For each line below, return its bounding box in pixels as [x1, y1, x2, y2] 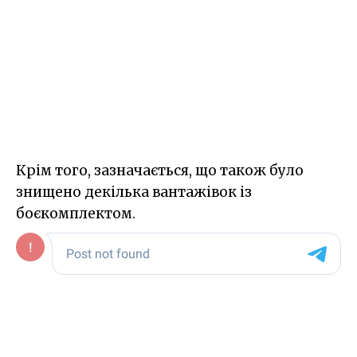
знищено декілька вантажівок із [16, 182, 252, 201]
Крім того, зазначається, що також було [16, 161, 304, 179]
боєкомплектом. [16, 204, 135, 222]
